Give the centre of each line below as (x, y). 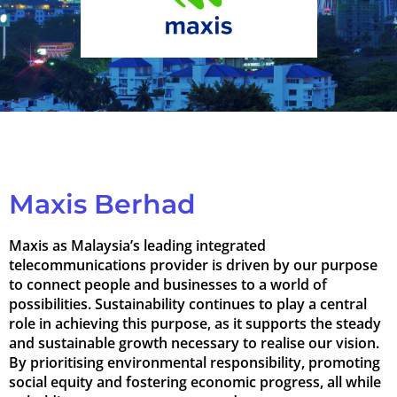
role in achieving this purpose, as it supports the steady (195, 323)
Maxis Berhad (102, 204)
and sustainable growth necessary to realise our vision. (194, 343)
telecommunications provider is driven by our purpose (193, 265)
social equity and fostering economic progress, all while (195, 381)
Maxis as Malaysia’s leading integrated (137, 245)
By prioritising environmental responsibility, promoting (195, 362)
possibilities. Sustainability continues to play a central (188, 304)
